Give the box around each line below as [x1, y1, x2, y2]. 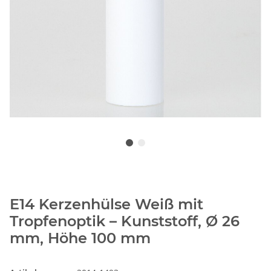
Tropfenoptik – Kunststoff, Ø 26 [10, 212, 240, 230]
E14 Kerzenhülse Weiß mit [10, 195, 203, 214]
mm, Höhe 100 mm [10, 229, 151, 247]
